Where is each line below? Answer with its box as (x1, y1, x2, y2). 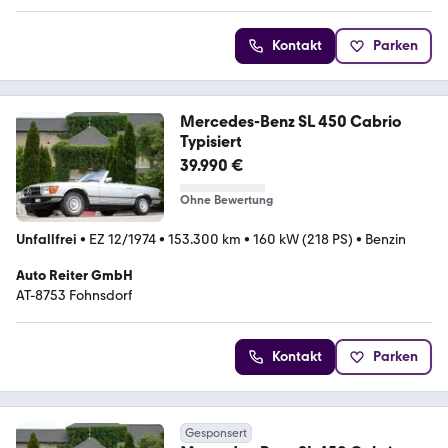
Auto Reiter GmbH (16, 267, 133, 285)
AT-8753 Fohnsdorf (16, 287, 132, 305)
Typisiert (179, 131, 242, 151)
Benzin (365, 231, 406, 249)
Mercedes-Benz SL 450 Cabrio (179, 111, 402, 131)
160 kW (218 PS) (253, 231, 353, 249)
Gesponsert (184, 426, 247, 441)
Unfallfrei (16, 231, 77, 249)
